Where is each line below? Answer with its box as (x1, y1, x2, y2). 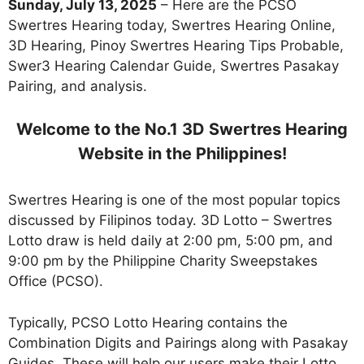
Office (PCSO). (8, 273, 103, 290)
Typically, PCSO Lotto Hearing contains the (8, 314, 288, 331)
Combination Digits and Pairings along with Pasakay (8, 334, 348, 351)
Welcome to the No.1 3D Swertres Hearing (16, 119, 348, 140)
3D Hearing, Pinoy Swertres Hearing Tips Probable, (8, 37, 344, 54)
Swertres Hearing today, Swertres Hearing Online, (8, 16, 336, 33)
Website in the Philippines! (77, 144, 287, 164)
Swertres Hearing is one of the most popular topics (8, 192, 340, 209)
